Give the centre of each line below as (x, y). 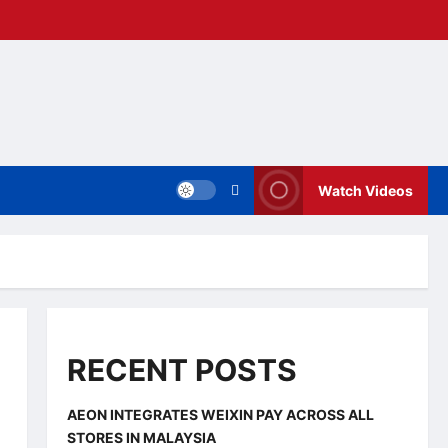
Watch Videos (365, 190)
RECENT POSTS (181, 369)
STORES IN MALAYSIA (141, 437)
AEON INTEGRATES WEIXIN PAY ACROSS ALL (220, 414)
